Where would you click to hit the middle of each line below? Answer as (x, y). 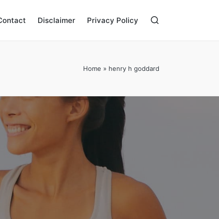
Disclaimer (56, 20)
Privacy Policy (112, 20)
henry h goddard (134, 68)
